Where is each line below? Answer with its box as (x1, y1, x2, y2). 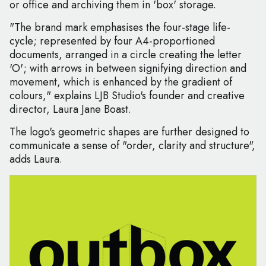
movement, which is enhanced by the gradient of (9, 74, 232, 90)
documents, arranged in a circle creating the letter (9, 47, 242, 63)
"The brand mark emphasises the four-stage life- (9, 20, 230, 36)
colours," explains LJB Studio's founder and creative (9, 88, 245, 104)
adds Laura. (9, 151, 62, 167)
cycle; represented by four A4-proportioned (9, 33, 215, 49)
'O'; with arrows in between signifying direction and (9, 61, 246, 77)
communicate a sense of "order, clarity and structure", (9, 138, 255, 154)
